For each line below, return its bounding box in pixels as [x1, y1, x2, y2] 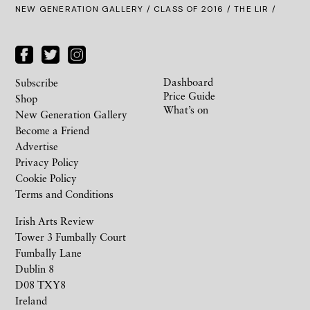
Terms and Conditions [15, 187, 113, 200]
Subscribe [15, 75, 58, 89]
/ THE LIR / [224, 3, 277, 15]
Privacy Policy [15, 155, 79, 168]
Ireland [15, 293, 47, 307]
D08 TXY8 [15, 277, 66, 291]
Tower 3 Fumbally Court [15, 230, 126, 243]
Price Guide [163, 89, 215, 102]
